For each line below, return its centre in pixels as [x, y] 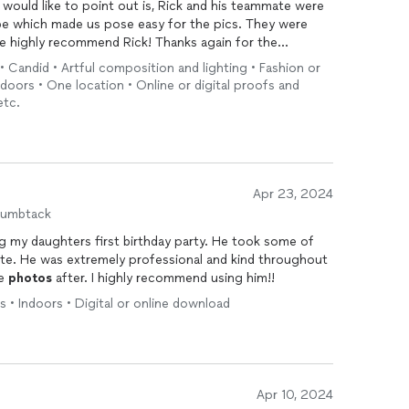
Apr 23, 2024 [293, 194]
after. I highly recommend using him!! [163, 278]
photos [30, 278]
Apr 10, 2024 [295, 395]
